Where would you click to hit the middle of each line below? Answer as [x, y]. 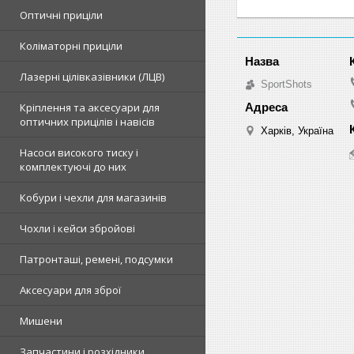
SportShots [286, 84]
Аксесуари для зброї [70, 290]
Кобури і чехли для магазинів [93, 198]
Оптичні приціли [61, 15]
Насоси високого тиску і [79, 153]
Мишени [41, 321]
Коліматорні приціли [71, 46]
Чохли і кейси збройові [77, 228]
